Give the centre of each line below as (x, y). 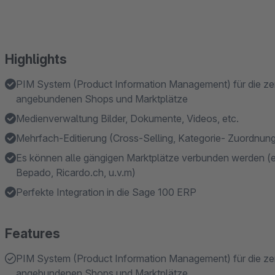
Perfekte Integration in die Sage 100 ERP (106, 192)
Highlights (36, 59)
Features (33, 234)
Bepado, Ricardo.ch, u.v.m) (76, 172)
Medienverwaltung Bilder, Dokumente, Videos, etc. (127, 118)
